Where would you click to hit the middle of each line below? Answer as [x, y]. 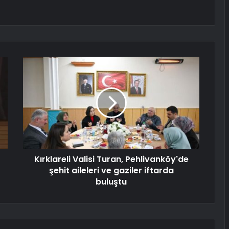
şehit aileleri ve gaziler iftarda [111, 171]
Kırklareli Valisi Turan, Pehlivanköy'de [111, 159]
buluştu [111, 182]
